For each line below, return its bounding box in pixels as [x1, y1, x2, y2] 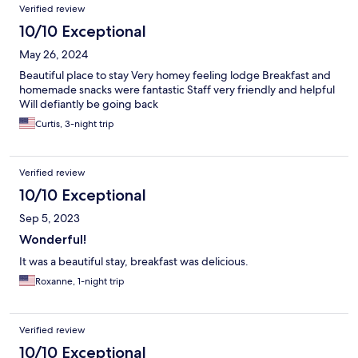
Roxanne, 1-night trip [35, 275, 125, 288]
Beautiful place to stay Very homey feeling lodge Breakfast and [19, 68, 331, 83]
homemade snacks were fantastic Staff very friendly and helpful [19, 82, 335, 97]
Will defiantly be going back [19, 97, 158, 112]
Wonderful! [19, 232, 86, 248]
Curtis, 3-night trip [35, 117, 114, 131]
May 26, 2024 [19, 47, 88, 62]
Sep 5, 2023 [19, 211, 80, 226]
